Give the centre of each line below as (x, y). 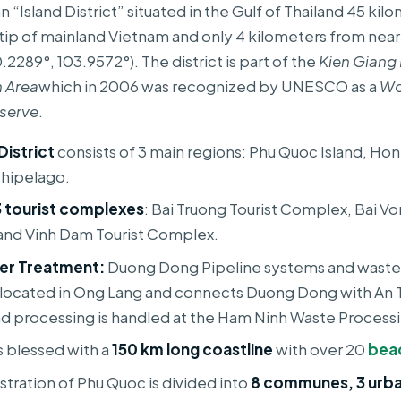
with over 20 (321, 350)
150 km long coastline (193, 350)
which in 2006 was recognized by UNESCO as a (209, 85)
